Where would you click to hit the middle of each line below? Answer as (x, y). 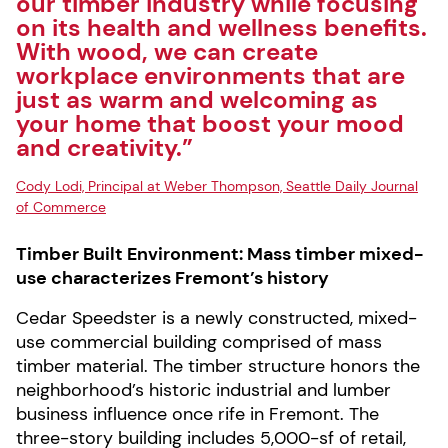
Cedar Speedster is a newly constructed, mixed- (216, 318)
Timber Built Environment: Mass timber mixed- (219, 254)
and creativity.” (104, 147)
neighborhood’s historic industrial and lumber (203, 390)
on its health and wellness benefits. (221, 27)
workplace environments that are (210, 75)
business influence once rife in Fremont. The (197, 414)
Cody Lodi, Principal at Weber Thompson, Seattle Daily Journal (217, 186)
